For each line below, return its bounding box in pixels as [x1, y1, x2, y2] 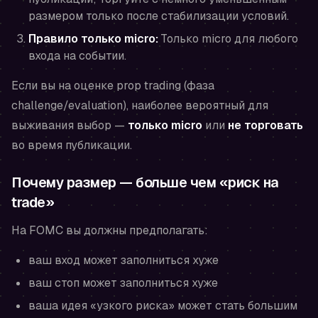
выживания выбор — [11, 118, 128, 133]
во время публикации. [11, 138, 132, 153]
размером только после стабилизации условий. [28, 9, 289, 24]
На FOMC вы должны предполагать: [11, 223, 208, 238]
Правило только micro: [28, 31, 158, 47]
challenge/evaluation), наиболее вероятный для [11, 98, 268, 114]
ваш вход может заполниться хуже [28, 253, 219, 268]
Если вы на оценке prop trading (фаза [11, 78, 214, 94]
